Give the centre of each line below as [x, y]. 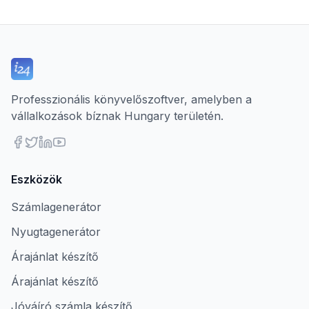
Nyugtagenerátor [56, 232]
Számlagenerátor [56, 207]
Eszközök [37, 179]
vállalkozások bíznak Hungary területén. [117, 116]
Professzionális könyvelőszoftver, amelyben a [131, 99]
